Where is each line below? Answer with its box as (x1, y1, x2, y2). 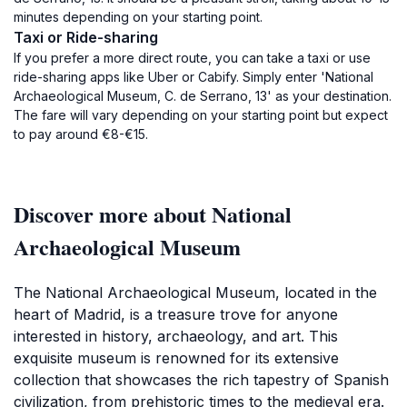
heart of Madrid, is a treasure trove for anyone (14, 305, 338, 323)
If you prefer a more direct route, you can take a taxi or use (14, 50, 371, 65)
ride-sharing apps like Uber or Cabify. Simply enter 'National (14, 69, 373, 84)
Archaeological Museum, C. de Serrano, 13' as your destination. (14, 88, 392, 104)
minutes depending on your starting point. (14, 9, 263, 25)
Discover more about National (14, 198, 292, 230)
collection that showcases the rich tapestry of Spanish (14, 371, 389, 389)
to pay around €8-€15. (14, 126, 148, 142)
